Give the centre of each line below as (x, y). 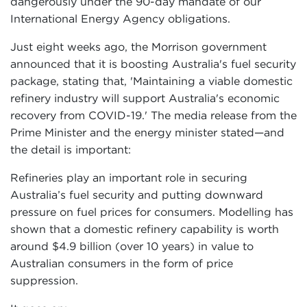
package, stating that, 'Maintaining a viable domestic (151, 81)
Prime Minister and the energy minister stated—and (147, 132)
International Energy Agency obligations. (120, 19)
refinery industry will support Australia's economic (145, 98)
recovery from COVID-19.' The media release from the (153, 115)
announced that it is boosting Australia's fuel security (153, 64)
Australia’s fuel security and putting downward (137, 195)
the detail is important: (71, 149)
